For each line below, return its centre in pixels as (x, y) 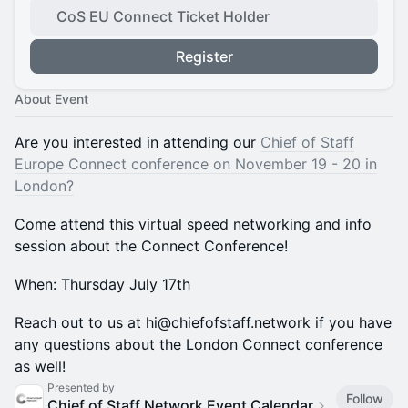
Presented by (81, 388)
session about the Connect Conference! (151, 246)
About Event (51, 99)
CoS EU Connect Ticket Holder (163, 16)
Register (204, 56)
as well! (40, 366)
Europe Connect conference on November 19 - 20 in (196, 164)
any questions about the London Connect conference (199, 344)
